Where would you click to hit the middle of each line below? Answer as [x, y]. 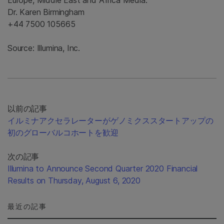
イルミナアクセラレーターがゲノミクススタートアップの [110, 120]
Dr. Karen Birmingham [46, 12]
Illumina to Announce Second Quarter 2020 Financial [103, 168]
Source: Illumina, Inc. [44, 48]
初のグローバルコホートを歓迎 [63, 132]
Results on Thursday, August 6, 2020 [74, 180]
